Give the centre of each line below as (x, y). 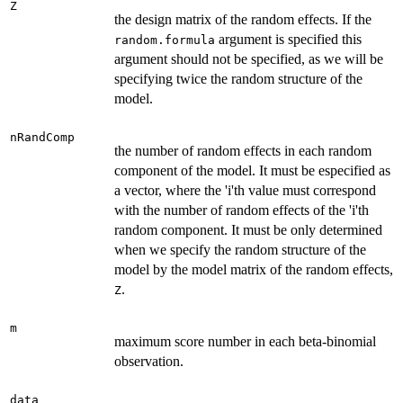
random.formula (165, 40)
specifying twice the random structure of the (238, 79)
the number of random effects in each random (243, 151)
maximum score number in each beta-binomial (245, 342)
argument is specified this (288, 40)
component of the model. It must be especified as (252, 171)
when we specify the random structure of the (240, 250)
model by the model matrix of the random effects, (254, 270)
